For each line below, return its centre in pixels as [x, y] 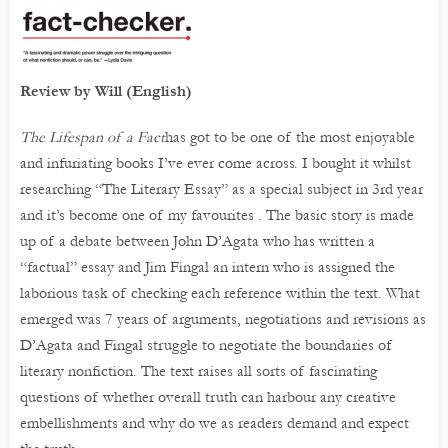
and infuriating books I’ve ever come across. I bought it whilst [215, 163]
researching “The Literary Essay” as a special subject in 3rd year [221, 189]
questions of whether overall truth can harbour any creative [208, 397]
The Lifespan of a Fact [92, 137]
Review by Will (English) [106, 91]
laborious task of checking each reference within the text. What [220, 293]
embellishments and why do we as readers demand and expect [214, 423]
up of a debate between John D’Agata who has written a [197, 241]
